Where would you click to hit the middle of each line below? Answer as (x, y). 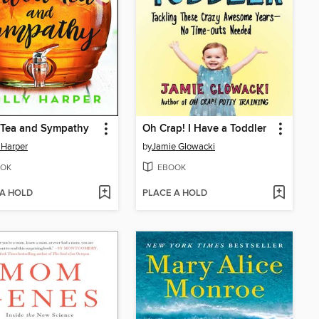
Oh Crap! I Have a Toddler (204, 129)
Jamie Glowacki (183, 146)
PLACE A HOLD (175, 194)
